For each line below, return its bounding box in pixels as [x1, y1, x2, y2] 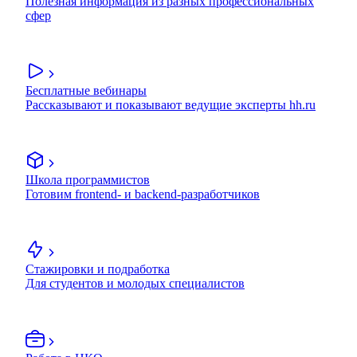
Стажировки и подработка [25, 262, 170, 277]
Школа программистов [25, 173, 150, 187]
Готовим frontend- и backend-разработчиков [25, 187, 260, 202]
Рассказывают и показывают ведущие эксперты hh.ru [25, 98, 316, 112]
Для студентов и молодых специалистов [25, 277, 245, 291]
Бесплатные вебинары [25, 84, 147, 98]
